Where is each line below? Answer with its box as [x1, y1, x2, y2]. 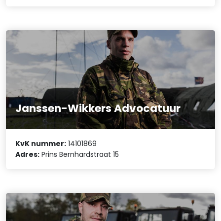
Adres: [15, 149, 40, 160]
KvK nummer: [15, 139, 67, 149]
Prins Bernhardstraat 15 [39, 149, 119, 160]
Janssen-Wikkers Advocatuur [15, 100, 181, 116]
